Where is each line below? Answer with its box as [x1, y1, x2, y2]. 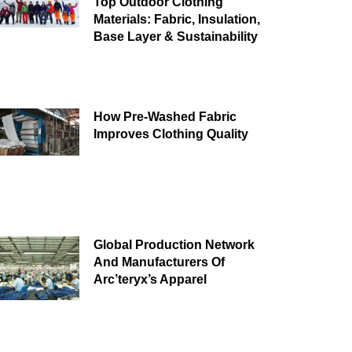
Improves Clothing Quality [93, 126, 248, 141]
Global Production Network [93, 238, 255, 252]
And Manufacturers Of [93, 255, 225, 269]
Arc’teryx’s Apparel [93, 273, 207, 287]
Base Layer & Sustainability [93, 29, 258, 43]
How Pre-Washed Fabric [93, 109, 236, 123]
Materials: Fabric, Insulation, [93, 12, 260, 26]
